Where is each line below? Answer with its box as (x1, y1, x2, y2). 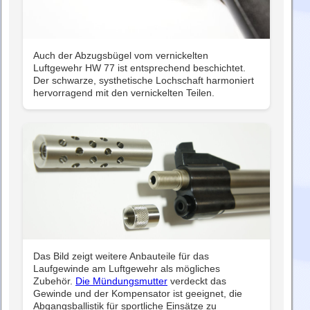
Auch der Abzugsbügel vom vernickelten (33, 50, 208, 62)
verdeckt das (167, 275, 226, 287)
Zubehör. (33, 275, 75, 287)
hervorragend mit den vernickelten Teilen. (33, 87, 215, 99)
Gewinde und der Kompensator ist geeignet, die (33, 288, 242, 300)
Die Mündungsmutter (75, 275, 167, 287)
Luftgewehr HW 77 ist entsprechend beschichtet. (33, 62, 246, 74)
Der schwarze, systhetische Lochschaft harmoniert (33, 75, 254, 86)
